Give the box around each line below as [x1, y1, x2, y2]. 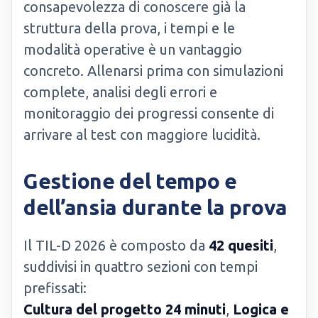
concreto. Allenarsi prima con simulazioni [23, 62, 283, 79]
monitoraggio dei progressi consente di [23, 105, 274, 121]
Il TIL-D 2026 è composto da [23, 237, 209, 253]
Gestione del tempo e [23, 169, 237, 193]
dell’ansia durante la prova [23, 195, 287, 219]
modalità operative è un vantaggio [23, 41, 242, 57]
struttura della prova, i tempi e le [23, 20, 235, 36]
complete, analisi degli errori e [23, 84, 217, 100]
